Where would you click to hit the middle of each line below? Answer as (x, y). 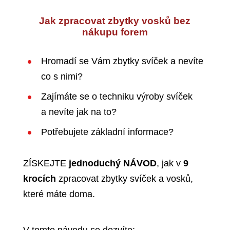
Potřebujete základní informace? (107, 132)
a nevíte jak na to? (79, 112)
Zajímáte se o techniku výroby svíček (117, 97)
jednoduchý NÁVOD (112, 163)
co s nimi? (62, 76)
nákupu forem (115, 32)
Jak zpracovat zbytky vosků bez (115, 21)
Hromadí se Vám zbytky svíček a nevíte (122, 61)
